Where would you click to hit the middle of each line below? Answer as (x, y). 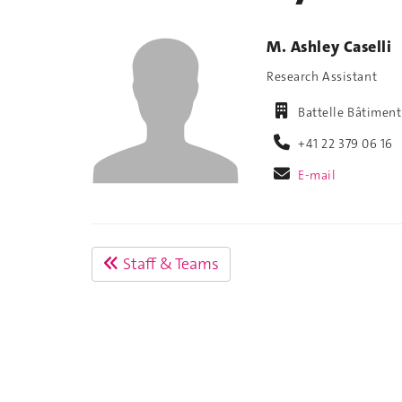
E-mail (317, 175)
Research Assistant (322, 76)
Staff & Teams (169, 263)
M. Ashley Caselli (329, 47)
